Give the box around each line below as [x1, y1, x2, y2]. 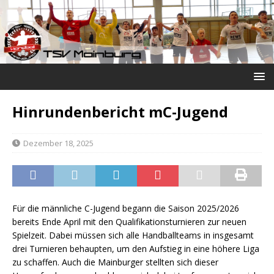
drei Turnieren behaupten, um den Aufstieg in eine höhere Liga [12, 242, 259, 254]
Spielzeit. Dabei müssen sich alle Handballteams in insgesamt [12, 229, 254, 241]
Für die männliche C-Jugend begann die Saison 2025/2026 [12, 202, 239, 214]
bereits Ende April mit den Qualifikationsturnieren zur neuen [12, 215, 246, 228]
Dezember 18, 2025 [23, 137, 94, 149]
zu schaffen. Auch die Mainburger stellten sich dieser [12, 256, 218, 268]
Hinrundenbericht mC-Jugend [12, 101, 228, 122]
